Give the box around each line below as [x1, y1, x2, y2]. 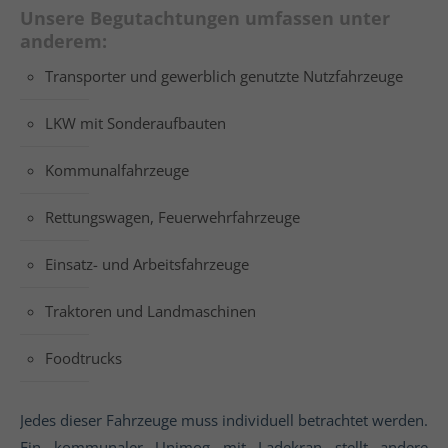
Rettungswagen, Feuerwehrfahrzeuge [45, 206, 300, 227]
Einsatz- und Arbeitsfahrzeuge [45, 253, 249, 274]
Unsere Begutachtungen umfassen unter [20, 5, 390, 30]
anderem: [20, 28, 107, 53]
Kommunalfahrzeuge [45, 159, 189, 180]
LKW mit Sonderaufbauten [45, 112, 226, 133]
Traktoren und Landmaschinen [45, 300, 256, 321]
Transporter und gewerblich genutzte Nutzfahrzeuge [45, 65, 403, 86]
